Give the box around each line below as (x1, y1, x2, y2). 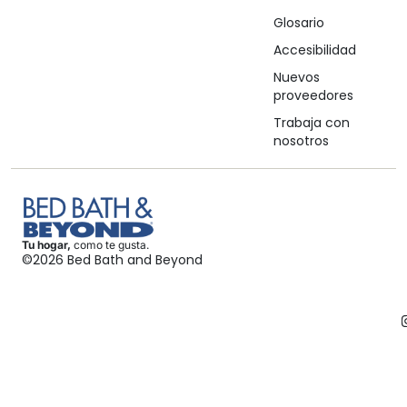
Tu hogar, (22, 238, 71, 253)
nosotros (273, 132, 329, 151)
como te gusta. (71, 238, 149, 253)
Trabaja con (273, 114, 350, 133)
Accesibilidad (273, 41, 356, 60)
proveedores (273, 86, 353, 105)
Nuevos (273, 68, 320, 87)
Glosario (273, 14, 324, 33)
